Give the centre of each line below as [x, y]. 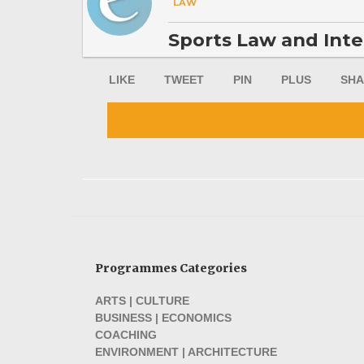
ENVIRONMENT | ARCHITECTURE [186, 352]
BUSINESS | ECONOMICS [163, 318]
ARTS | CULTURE [142, 301]
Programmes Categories [171, 269]
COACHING [126, 335]
